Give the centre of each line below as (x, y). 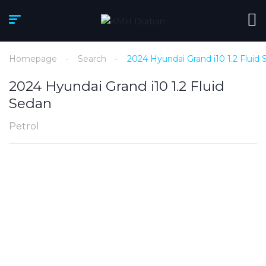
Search (92, 59)
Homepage (33, 59)
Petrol (24, 126)
